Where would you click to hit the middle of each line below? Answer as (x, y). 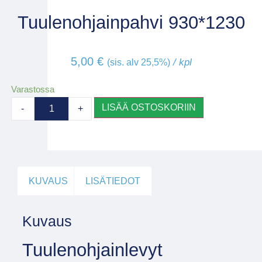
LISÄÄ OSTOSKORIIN (149, 108)
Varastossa (32, 89)
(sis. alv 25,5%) (138, 63)
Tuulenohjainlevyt (92, 250)
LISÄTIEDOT (113, 181)
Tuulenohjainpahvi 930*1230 (131, 23)
